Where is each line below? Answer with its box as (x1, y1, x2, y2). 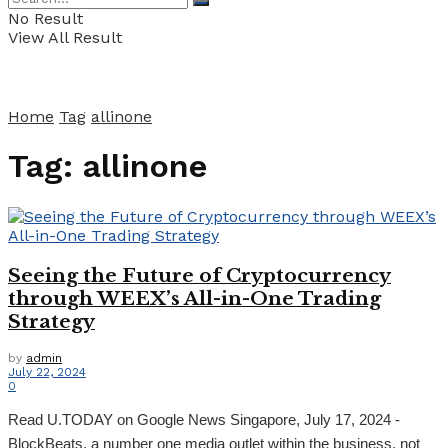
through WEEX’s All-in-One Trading (8, 286, 381, 310)
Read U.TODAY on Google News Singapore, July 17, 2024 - (8, 411, 400, 429)
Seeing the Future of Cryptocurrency (8, 263, 391, 287)
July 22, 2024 (8, 365, 86, 380)
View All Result (8, 28, 122, 47)
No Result (8, 9, 83, 28)
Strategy (8, 309, 95, 333)
